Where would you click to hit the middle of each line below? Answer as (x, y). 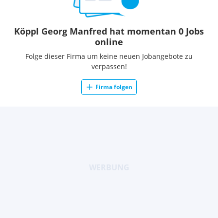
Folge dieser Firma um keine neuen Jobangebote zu (109, 56)
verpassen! (109, 66)
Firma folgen (114, 87)
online (109, 42)
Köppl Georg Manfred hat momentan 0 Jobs (109, 31)
